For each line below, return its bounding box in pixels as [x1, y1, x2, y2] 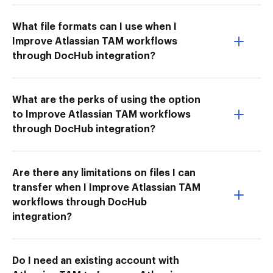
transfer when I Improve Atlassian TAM [12, 182, 200, 193]
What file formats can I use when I [12, 21, 177, 32]
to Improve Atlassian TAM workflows [12, 109, 191, 119]
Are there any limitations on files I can [12, 168, 196, 178]
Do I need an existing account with [12, 255, 179, 266]
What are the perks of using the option [12, 94, 200, 105]
